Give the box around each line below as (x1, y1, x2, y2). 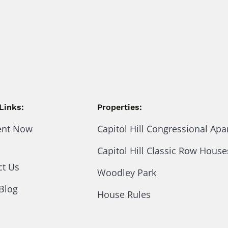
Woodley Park (97, 166, 157, 179)
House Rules (97, 188, 151, 201)
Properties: (97, 102, 142, 112)
